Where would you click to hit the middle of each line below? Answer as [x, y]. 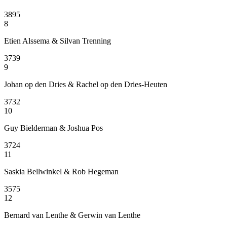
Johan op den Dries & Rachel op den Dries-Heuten [86, 84]
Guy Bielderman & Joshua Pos [53, 128]
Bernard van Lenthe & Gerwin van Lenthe [72, 215]
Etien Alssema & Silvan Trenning [58, 41]
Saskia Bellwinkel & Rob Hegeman [61, 171]
